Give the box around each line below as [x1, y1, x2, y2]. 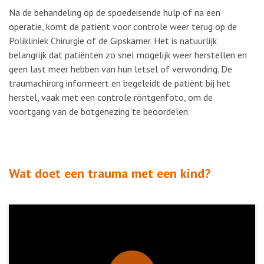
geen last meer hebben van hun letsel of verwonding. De [9, 63, 232, 75]
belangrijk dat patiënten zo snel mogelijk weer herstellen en [9, 49, 247, 61]
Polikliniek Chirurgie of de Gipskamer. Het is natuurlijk [9, 35, 217, 47]
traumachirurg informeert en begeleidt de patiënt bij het [9, 77, 230, 89]
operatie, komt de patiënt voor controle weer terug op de [9, 21, 237, 32]
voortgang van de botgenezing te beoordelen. [9, 105, 190, 117]
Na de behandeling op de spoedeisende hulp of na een [9, 6, 220, 18]
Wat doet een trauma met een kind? [9, 165, 210, 181]
